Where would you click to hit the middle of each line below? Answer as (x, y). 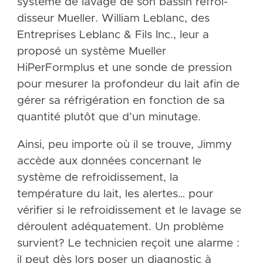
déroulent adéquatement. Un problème (120, 227)
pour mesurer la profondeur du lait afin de (128, 85)
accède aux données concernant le (109, 161)
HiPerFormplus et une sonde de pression (124, 68)
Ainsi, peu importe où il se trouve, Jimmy (124, 145)
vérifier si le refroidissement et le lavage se (129, 211)
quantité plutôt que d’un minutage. (109, 117)
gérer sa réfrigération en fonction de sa (121, 101)
